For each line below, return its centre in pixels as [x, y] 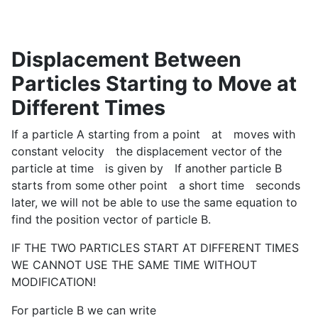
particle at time [53, 169]
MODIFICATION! [54, 282]
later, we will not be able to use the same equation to [154, 203]
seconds [278, 186]
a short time [212, 186]
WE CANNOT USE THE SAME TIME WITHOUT [134, 265]
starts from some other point [89, 186]
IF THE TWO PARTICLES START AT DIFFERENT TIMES [155, 248]
